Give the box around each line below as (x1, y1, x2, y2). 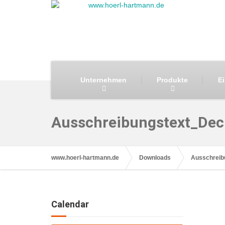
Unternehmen (80, 76, 127, 84)
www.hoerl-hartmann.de (51, 154, 119, 161)
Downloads (139, 154, 171, 161)
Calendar (51, 199, 89, 209)
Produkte (156, 76, 188, 84)
